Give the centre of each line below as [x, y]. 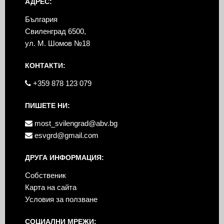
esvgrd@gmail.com [65, 135]
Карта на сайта [50, 187]
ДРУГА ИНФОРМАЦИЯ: [64, 158]
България [41, 19]
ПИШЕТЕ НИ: [47, 106]
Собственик [45, 175]
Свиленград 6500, [55, 31]
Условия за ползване [61, 199]
